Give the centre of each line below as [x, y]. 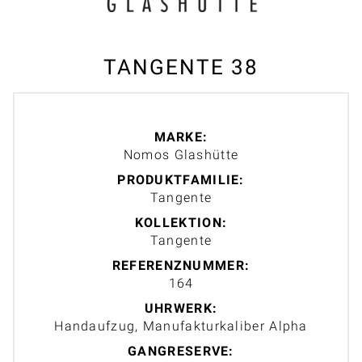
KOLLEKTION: [181, 223]
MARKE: [181, 137]
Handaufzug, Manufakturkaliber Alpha [181, 326]
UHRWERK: [181, 309]
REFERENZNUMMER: [181, 266]
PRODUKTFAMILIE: [181, 180]
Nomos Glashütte [181, 155]
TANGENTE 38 [181, 67]
